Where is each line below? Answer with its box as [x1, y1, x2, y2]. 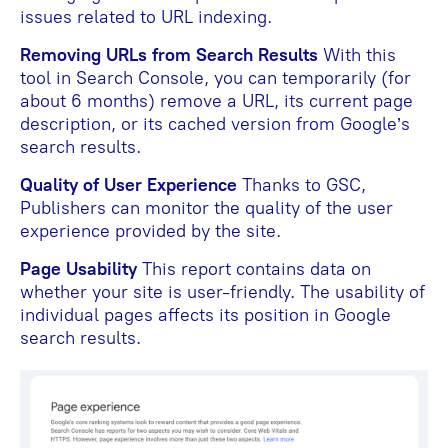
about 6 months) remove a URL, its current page [20, 89, 413, 112]
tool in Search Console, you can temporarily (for [20, 66, 411, 89]
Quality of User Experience [20, 173, 237, 196]
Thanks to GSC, [237, 173, 366, 196]
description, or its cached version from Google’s [20, 112, 410, 135]
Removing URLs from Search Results [20, 43, 318, 66]
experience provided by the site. [20, 219, 281, 242]
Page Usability [20, 257, 137, 280]
